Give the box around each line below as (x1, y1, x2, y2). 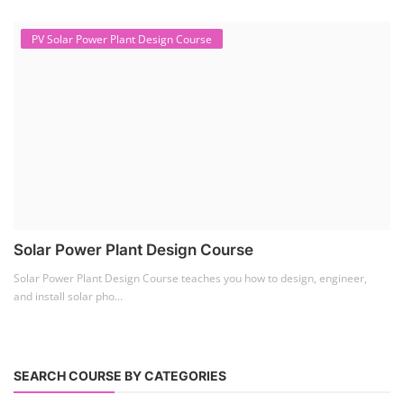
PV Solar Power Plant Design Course (32, 31, 212, 47)
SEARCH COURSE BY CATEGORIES (14, 368, 226, 384)
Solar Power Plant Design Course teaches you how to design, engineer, (14, 271, 367, 287)
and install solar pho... (14, 289, 123, 305)
